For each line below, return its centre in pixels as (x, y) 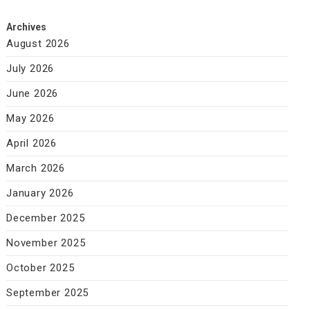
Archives (26, 27)
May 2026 (30, 118)
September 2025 (47, 292)
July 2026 (30, 68)
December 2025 (45, 218)
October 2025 (40, 267)
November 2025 (46, 243)
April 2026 (31, 143)
